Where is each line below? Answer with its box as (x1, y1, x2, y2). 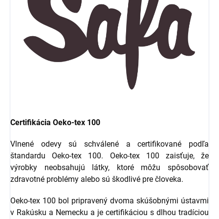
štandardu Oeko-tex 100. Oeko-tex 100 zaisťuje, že (10, 151, 209, 160)
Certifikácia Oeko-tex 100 (10, 117, 100, 127)
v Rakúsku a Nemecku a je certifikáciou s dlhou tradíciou (10, 207, 209, 217)
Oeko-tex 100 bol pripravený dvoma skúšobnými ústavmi (10, 196, 209, 205)
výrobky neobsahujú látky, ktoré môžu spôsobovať (10, 162, 209, 172)
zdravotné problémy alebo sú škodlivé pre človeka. (10, 174, 183, 184)
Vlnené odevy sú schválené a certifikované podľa (10, 139, 209, 149)
